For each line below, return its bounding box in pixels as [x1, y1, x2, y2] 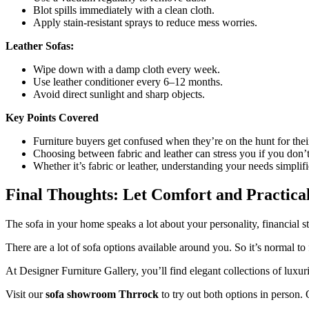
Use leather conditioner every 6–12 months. [33, 75, 223, 88]
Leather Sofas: [6, 39, 74, 52]
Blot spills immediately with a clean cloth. [33, 3, 215, 16]
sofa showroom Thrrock [46, 288, 159, 301]
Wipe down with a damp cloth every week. [33, 63, 220, 75]
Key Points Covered [6, 111, 99, 123]
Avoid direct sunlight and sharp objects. [33, 88, 205, 100]
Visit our [6, 288, 46, 301]
